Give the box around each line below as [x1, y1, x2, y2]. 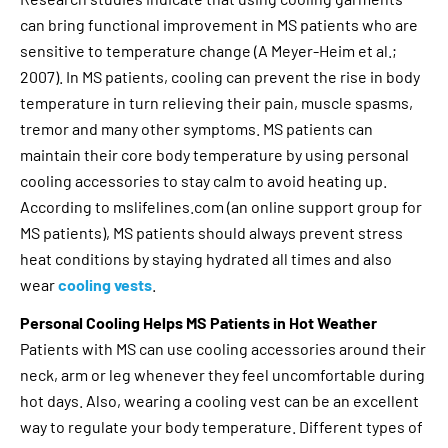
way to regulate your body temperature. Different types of [20, 416, 423, 436]
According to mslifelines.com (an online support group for [20, 196, 422, 216]
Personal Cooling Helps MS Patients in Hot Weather [20, 312, 377, 332]
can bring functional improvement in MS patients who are [20, 14, 418, 34]
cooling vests [58, 274, 152, 294]
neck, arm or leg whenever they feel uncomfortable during [20, 364, 425, 384]
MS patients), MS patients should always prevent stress [20, 222, 403, 242]
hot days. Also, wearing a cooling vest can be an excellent [20, 390, 419, 410]
